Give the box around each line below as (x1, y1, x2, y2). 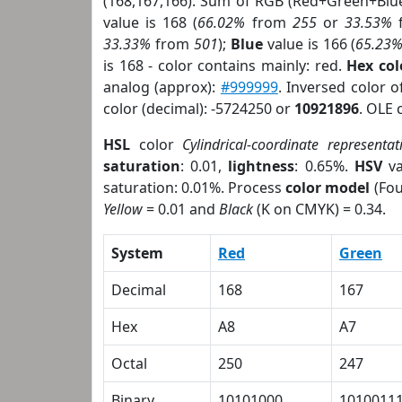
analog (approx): (103, 77, 221, 97)
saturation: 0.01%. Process (103, 178, 286, 197)
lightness (228, 156, 295, 176)
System (111, 243, 163, 263)
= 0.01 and (143, 199, 219, 219)
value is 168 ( (103, 13, 198, 32)
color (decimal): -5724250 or (103, 99, 294, 118)
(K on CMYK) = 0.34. (253, 199, 386, 219)
